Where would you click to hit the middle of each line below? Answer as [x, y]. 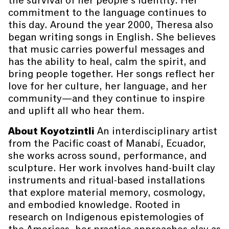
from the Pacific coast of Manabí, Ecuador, [107, 143]
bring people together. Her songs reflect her [111, 74]
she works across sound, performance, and [108, 156]
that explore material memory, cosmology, [107, 192]
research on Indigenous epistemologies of [106, 217]
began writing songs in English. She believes [112, 37]
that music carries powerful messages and [107, 49]
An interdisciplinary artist [156, 131]
